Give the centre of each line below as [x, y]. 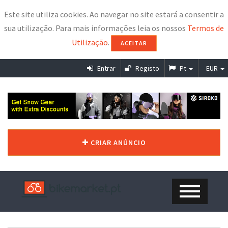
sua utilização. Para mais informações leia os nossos [96, 28]
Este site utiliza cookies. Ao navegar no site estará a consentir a [114, 14]
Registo [147, 68]
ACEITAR [134, 43]
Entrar [106, 68]
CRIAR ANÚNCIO [117, 142]
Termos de [206, 28]
